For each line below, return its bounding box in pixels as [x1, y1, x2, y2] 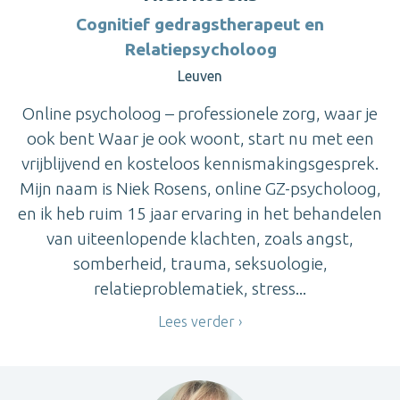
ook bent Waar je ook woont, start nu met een [26, 128, 374, 148]
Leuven [178, 67, 222, 84]
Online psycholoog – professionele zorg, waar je [22, 103, 378, 123]
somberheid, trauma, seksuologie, [72, 253, 328, 273]
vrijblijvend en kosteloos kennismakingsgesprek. [21, 153, 379, 173]
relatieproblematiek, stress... [94, 278, 306, 298]
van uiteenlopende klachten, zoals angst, [46, 228, 354, 248]
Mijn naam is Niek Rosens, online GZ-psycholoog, [19, 178, 381, 198]
